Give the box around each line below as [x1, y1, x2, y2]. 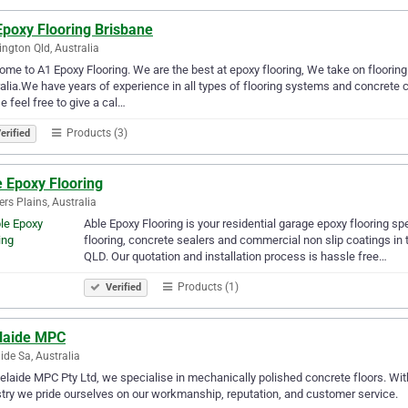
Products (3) [64, 126, 127, 139]
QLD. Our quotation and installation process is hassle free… [84, 249, 387, 263]
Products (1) [175, 280, 239, 293]
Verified [103, 280, 141, 293]
